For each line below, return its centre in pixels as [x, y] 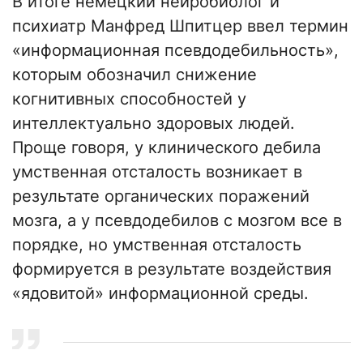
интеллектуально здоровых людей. [154, 124]
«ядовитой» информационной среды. [160, 294]
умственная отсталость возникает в [157, 172]
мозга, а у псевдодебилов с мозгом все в [177, 221]
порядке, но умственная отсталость [157, 245]
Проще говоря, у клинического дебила [167, 148]
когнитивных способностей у [129, 99]
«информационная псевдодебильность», [175, 51]
